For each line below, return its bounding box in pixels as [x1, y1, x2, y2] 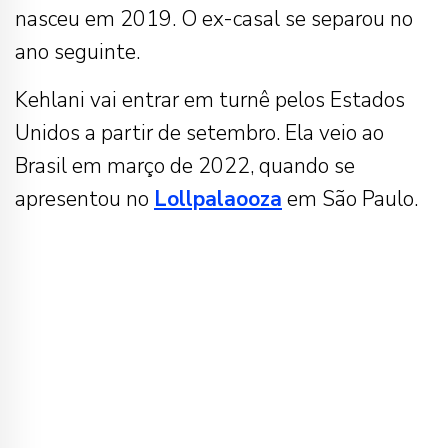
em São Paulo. [282, 184, 418, 213]
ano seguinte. [15, 37, 140, 66]
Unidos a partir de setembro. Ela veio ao [15, 118, 384, 147]
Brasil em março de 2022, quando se [15, 151, 355, 180]
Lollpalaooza [154, 184, 282, 213]
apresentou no [15, 184, 154, 213]
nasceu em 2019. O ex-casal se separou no [15, 4, 413, 33]
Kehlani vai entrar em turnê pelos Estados [15, 85, 405, 114]
